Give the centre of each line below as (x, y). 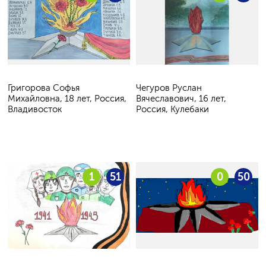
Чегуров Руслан (169, 88)
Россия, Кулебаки (172, 110)
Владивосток (35, 110)
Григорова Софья (44, 88)
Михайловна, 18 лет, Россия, (67, 99)
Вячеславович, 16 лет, (181, 99)
